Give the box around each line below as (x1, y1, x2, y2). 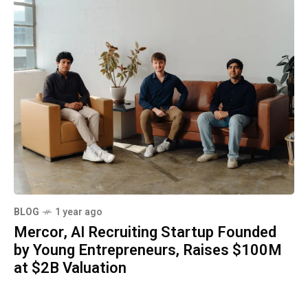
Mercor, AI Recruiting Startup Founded (14, 221, 276, 243)
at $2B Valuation (14, 256, 126, 279)
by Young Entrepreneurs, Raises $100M (14, 239, 282, 261)
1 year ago (55, 204, 102, 219)
